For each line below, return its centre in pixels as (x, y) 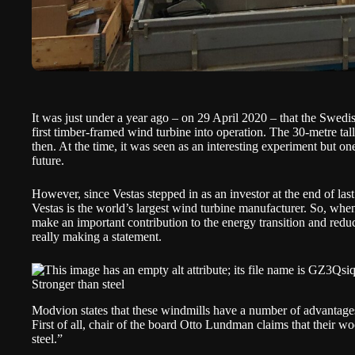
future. (48, 160)
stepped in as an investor (208, 194)
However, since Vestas (90, 194)
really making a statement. (97, 237)
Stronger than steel (78, 284)
